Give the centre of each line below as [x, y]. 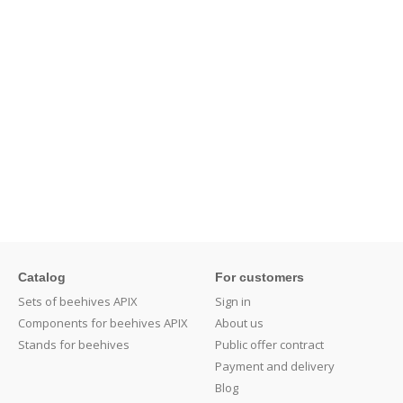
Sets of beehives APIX [78, 301]
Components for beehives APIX [103, 323]
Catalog [42, 277]
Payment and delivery [275, 366]
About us [239, 323]
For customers [260, 277]
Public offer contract [269, 345]
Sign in [233, 301]
